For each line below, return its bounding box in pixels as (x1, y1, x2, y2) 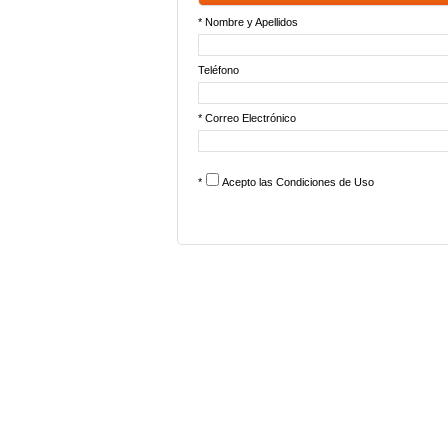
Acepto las (222, 176, 276, 188)
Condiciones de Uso (276, 176, 374, 188)
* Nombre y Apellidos (198, 16, 298, 28)
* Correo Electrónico (198, 112, 296, 124)
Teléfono (198, 64, 239, 76)
